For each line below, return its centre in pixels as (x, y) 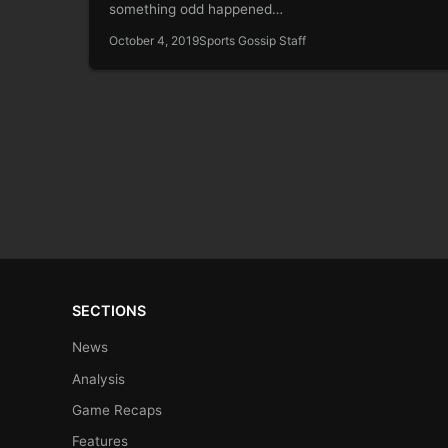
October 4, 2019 (154, 40)
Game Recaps (117, 410)
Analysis (98, 378)
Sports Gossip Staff (252, 40)
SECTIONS (109, 311)
